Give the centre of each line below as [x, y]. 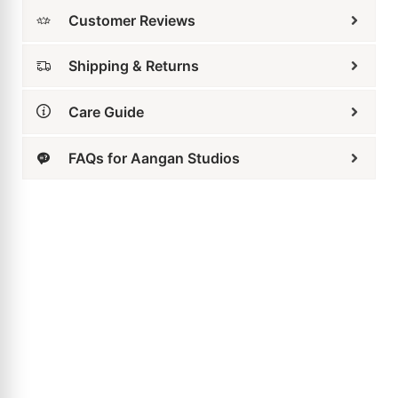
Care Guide [106, 73]
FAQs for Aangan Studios [154, 119]
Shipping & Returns [134, 27]
